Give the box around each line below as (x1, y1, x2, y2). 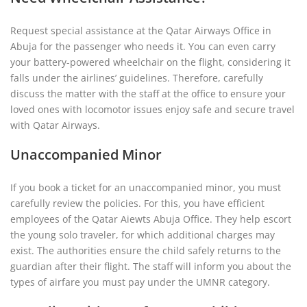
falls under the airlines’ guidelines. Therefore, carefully (10, 71, 263, 84)
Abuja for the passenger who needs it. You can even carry (10, 40, 275, 53)
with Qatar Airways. (10, 119, 103, 132)
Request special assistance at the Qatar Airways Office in (10, 24, 271, 37)
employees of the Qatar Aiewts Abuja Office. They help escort (10, 212, 291, 225)
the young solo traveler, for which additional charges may (10, 228, 275, 241)
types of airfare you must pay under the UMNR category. (10, 275, 273, 288)
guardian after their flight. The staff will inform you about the (10, 260, 291, 273)
